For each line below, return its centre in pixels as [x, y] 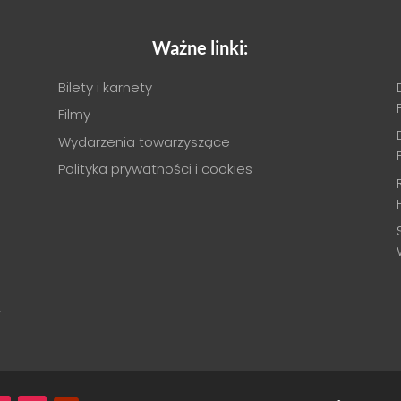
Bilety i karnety [105, 87]
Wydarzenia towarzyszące [144, 141]
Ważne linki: [200, 47]
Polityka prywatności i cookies [155, 169]
